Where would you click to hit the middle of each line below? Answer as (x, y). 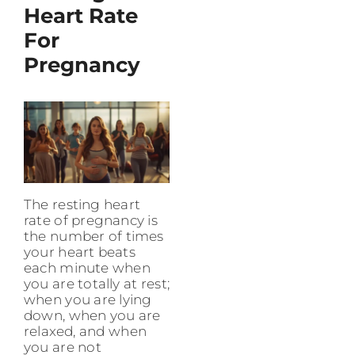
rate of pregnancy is (91, 220)
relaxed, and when (85, 331)
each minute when (87, 267)
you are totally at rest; (97, 283)
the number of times (94, 236)
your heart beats (80, 252)
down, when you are (92, 315)
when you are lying (88, 299)
